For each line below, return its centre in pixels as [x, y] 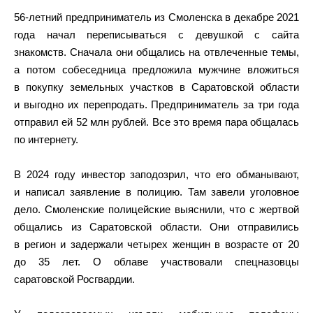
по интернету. [46, 139]
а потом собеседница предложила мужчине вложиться [156, 70]
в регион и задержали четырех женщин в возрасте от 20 [156, 244]
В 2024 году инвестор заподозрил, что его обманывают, [156, 174]
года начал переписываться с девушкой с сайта [156, 35]
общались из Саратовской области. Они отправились [156, 227]
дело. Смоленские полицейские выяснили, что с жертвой [156, 209]
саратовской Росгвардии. [74, 279]
